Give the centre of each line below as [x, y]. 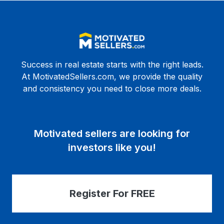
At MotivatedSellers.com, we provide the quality [112, 76]
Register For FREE [112, 193]
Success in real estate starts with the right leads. [112, 64]
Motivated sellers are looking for [112, 133]
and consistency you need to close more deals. [112, 88]
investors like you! [112, 147]
